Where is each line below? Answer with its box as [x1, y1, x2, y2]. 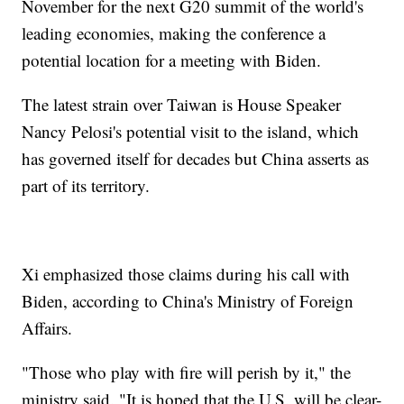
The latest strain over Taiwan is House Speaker [22, 93, 342, 116]
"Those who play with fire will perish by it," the [22, 361, 352, 384]
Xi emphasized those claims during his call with [22, 262, 351, 286]
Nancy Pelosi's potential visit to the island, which [22, 120, 360, 143]
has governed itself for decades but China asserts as [22, 147, 370, 170]
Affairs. [22, 317, 73, 340]
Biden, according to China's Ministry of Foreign [22, 289, 354, 313]
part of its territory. [22, 174, 151, 197]
